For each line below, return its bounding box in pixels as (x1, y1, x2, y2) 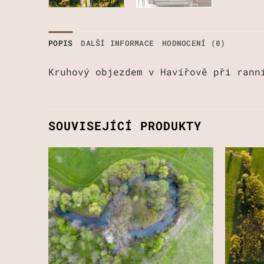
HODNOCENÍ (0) (162, 38, 226, 48)
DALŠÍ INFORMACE (81, 38, 154, 48)
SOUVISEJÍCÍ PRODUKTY (48, 117, 202, 133)
